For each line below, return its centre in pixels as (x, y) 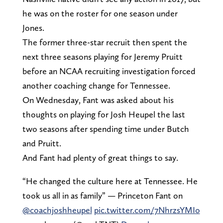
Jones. (33, 28)
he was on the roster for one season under (100, 13)
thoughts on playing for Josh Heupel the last (104, 114)
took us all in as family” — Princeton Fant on (102, 196)
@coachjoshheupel (57, 210)
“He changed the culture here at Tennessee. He (110, 181)
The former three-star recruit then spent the (105, 42)
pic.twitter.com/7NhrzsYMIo (147, 210)
